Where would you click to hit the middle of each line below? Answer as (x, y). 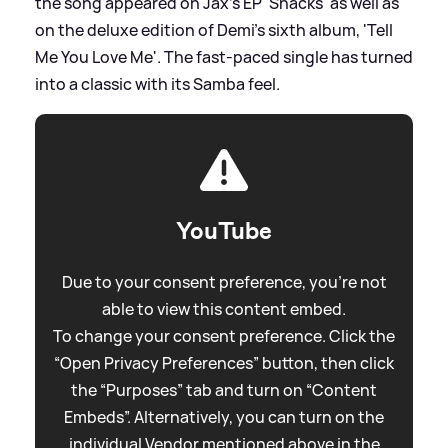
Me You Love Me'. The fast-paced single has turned (224, 57)
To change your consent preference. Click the (224, 336)
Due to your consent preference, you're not (224, 282)
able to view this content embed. (224, 309)
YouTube (224, 231)
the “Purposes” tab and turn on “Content (224, 390)
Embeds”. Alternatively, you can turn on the (224, 417)
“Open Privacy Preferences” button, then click (224, 363)
